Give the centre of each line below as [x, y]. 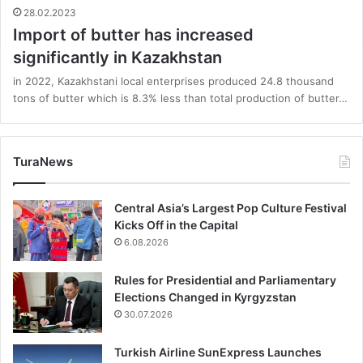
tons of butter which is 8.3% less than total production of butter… [180, 98]
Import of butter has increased [133, 35]
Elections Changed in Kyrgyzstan [205, 297]
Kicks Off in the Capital [176, 225]
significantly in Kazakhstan [117, 58]
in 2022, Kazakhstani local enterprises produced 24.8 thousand [173, 81]
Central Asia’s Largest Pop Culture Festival [231, 208]
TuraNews [43, 162]
